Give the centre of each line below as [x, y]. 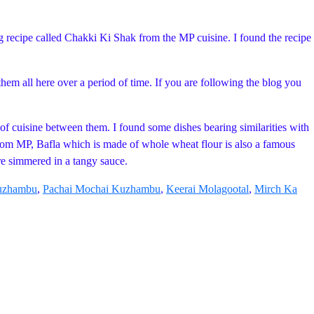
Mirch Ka [276, 189]
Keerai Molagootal [207, 189]
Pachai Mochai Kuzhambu [102, 189]
